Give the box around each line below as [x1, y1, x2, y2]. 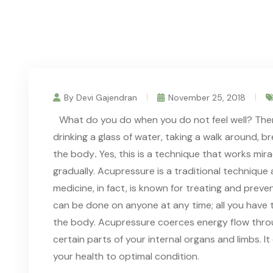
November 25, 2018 [168, 91, 246, 103]
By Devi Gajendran [64, 91, 137, 103]
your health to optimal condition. [53, 249, 199, 263]
